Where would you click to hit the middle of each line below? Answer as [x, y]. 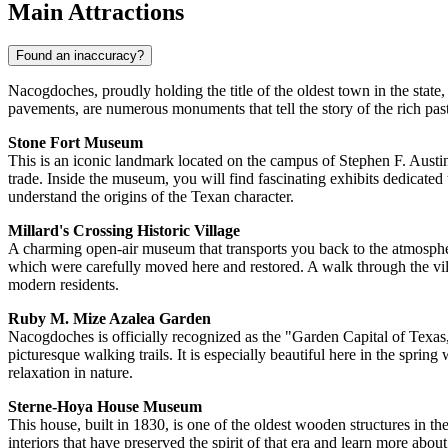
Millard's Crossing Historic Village [124, 231]
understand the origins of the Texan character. [151, 197]
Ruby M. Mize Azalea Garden [109, 319]
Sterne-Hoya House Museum [105, 407]
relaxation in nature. [70, 373]
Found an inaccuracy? [80, 56]
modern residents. [63, 285]
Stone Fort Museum [75, 143]
